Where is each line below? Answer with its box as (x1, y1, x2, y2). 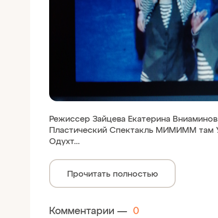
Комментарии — (49, 203, 130, 217)
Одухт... (49, 135, 80, 146)
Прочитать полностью (67, 167, 158, 179)
